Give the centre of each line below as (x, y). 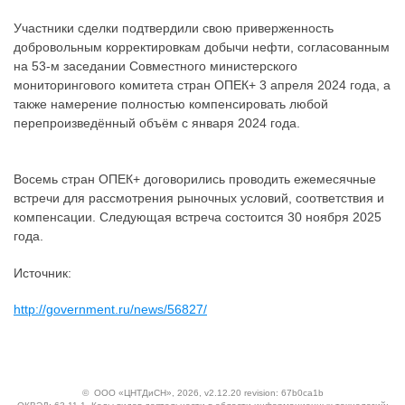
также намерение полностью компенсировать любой (171, 104)
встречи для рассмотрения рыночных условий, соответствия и (199, 198)
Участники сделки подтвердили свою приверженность (174, 28)
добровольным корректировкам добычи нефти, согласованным (202, 47)
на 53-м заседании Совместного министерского (155, 66)
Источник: (42, 273)
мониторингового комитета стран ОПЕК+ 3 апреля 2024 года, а (202, 85)
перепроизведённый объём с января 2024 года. (157, 123)
